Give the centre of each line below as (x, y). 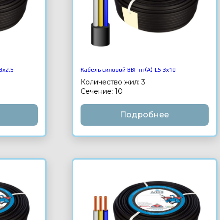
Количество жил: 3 (113, 82)
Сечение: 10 (102, 91)
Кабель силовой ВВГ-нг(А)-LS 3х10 (128, 69)
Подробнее (145, 114)
